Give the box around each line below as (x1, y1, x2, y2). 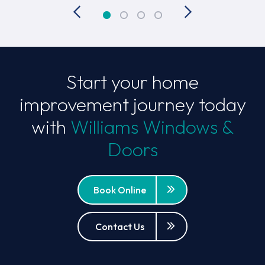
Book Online (93, 183, 146, 196)
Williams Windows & (70, 114, 234, 138)
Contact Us (95, 220, 144, 232)
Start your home (66, 69, 199, 93)
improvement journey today (19, 92, 246, 116)
